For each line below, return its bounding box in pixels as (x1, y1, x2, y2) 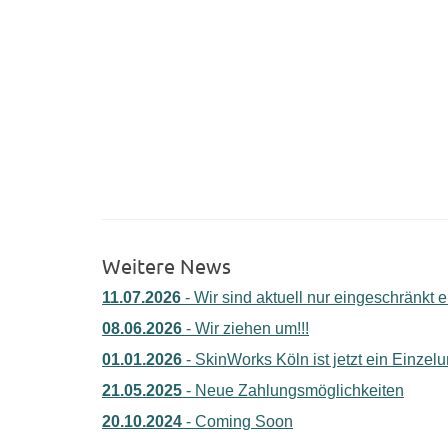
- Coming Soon (182, 413, 293, 431)
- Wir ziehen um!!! (182, 320, 309, 338)
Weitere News (102, 253, 231, 279)
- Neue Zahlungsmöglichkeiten (182, 382, 404, 400)
